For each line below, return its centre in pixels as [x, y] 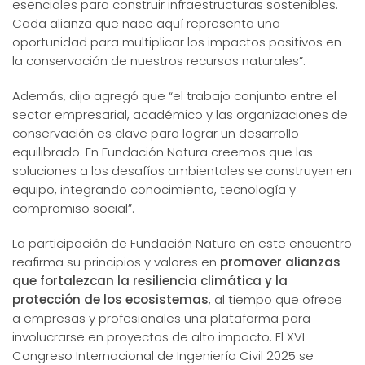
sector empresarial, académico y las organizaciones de [180, 114]
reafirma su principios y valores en [116, 262]
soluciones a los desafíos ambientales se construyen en [182, 170]
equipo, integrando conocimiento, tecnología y [154, 189]
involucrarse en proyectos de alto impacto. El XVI [158, 336]
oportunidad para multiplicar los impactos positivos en [177, 42]
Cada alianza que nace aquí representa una [146, 23]
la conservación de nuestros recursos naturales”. [159, 60]
